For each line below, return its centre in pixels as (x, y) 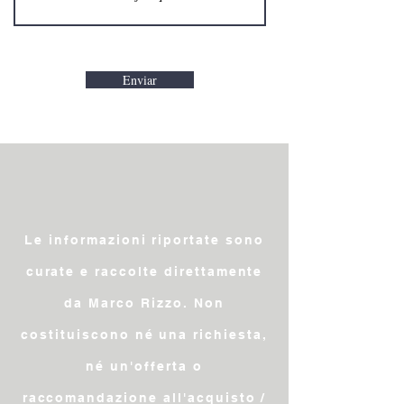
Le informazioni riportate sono (144, 240)
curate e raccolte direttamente (144, 271)
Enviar (140, 80)
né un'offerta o (144, 366)
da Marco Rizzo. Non (144, 303)
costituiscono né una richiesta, (144, 335)
